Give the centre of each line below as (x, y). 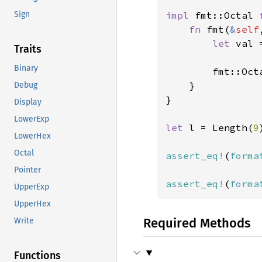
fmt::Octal (227, 15)
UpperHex (32, 204)
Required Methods (197, 223)
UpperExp (32, 187)
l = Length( (221, 127)
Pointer (27, 170)
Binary (26, 68)
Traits (28, 49)
